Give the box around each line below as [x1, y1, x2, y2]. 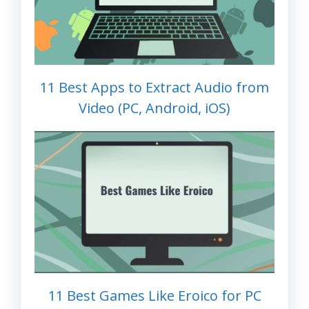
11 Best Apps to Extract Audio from [40, 77, 269, 97]
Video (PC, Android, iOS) [79, 98, 230, 117]
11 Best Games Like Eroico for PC [48, 286, 261, 306]
